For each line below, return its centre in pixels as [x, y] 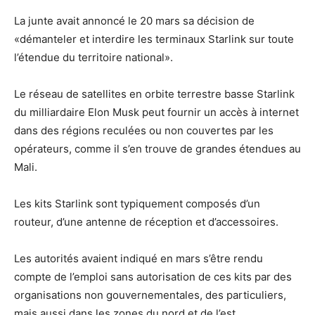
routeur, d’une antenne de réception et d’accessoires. [146, 222]
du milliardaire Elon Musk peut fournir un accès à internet [156, 112]
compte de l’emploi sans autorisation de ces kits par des [153, 277]
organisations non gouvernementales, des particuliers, [150, 295]
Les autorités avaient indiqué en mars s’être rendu [139, 258]
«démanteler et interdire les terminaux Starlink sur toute [154, 39]
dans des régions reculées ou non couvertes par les [144, 130]
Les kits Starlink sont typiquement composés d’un [137, 204]
